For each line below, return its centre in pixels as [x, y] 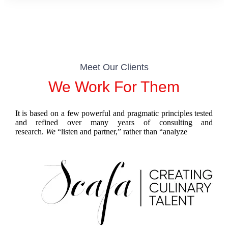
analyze [175, 132]
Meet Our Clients [114, 67]
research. [30, 132]
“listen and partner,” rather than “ [109, 132]
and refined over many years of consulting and [114, 123]
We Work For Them [114, 87]
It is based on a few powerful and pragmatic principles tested [114, 113]
